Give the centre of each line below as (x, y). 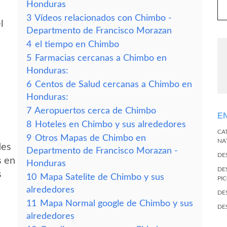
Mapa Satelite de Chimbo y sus (102, 177)
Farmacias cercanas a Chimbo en (101, 58)
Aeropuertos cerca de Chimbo (95, 111)
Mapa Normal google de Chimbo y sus (117, 203)
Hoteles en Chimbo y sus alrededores (110, 124)
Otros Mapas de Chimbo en (90, 138)
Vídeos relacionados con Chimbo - (103, 18)
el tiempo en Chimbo (77, 44)
